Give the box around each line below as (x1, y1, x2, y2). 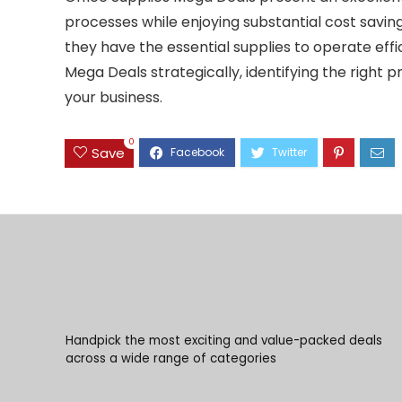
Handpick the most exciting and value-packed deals (65, 331, 382, 349)
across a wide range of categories (65, 349, 276, 367)
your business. (65, 87, 162, 109)
